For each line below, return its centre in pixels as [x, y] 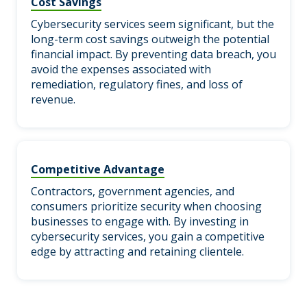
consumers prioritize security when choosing [146, 206]
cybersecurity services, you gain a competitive [148, 236]
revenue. [53, 99]
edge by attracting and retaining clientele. [137, 251]
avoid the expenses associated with [121, 69]
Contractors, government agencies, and [133, 191]
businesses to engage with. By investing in [140, 221]
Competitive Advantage [98, 169]
